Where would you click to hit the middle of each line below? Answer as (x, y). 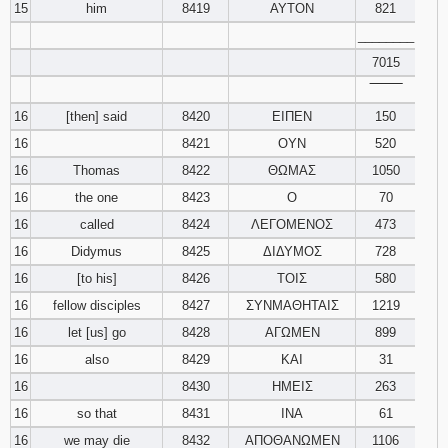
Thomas (96, 170)
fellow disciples (96, 305)
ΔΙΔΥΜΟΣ (292, 251)
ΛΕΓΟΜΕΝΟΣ (292, 224)
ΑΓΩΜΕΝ (292, 332)
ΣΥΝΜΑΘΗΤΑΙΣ (292, 305)
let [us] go (96, 332)
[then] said (96, 116)
